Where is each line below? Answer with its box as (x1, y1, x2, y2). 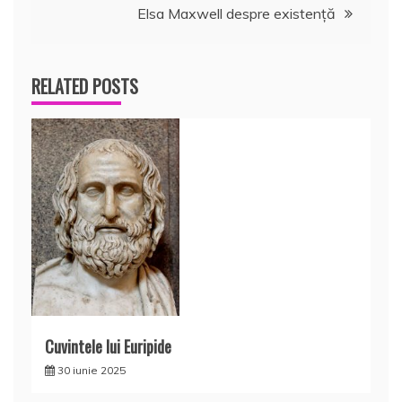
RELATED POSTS (31, 72, 138, 100)
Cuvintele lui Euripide (45, 334, 171, 358)
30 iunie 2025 (57, 363, 126, 377)
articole (31, 20, 109, 63)
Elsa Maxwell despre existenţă (137, 4, 336, 22)
